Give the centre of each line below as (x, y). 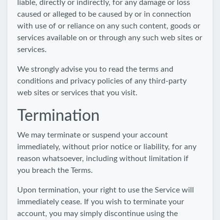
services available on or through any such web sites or (110, 38)
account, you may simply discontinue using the (97, 214)
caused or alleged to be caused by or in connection (104, 14)
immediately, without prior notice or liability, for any (107, 147)
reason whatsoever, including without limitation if (103, 159)
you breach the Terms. (55, 170)
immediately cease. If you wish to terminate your (101, 202)
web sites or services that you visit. (77, 93)
